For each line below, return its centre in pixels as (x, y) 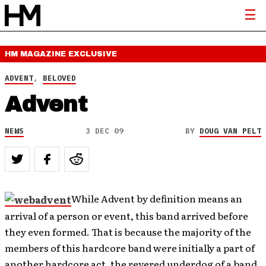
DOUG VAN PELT (230, 131)
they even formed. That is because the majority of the (128, 232)
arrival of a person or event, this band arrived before (126, 216)
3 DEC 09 (104, 131)
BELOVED (59, 78)
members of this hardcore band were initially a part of (130, 248)
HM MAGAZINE (37, 54)
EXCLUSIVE (93, 54)
